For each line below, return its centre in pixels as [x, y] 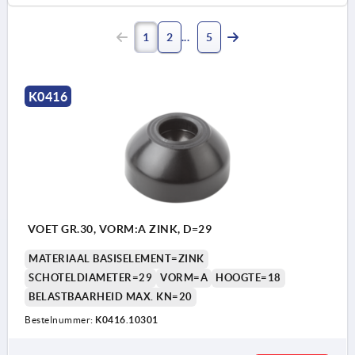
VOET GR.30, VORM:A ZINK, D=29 [118, 229]
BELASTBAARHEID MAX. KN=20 [111, 296]
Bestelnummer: [60, 319]
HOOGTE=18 [248, 277]
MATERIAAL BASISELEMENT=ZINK [116, 258]
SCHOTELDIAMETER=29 [90, 277]
